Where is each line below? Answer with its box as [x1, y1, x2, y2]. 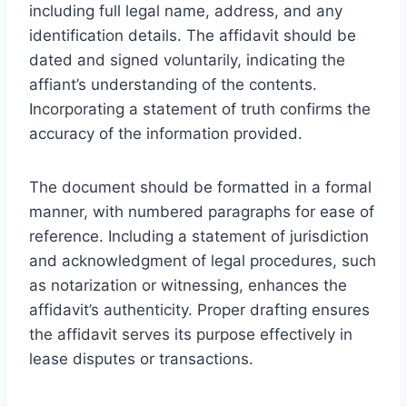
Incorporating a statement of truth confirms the [29, 99, 371, 118]
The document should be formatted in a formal [29, 177, 372, 196]
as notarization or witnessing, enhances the [29, 275, 347, 294]
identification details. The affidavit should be [29, 25, 356, 45]
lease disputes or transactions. [29, 349, 253, 368]
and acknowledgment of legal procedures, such [29, 251, 376, 270]
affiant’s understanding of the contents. [29, 74, 317, 94]
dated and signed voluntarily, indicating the [29, 50, 345, 69]
